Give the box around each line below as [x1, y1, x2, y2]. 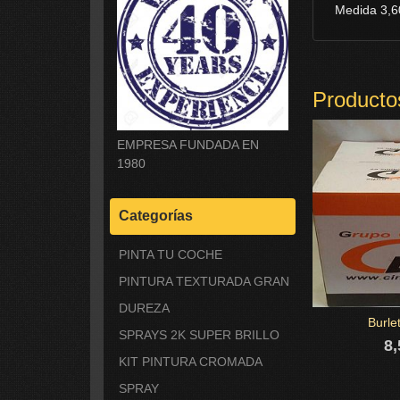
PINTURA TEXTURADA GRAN [118, 273, 289, 288]
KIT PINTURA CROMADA [118, 354, 262, 369]
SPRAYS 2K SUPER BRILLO [118, 327, 279, 342]
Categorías [118, 207, 193, 223]
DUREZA [118, 300, 170, 315]
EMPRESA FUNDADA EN [116, 137, 259, 152]
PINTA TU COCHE [118, 246, 222, 262]
